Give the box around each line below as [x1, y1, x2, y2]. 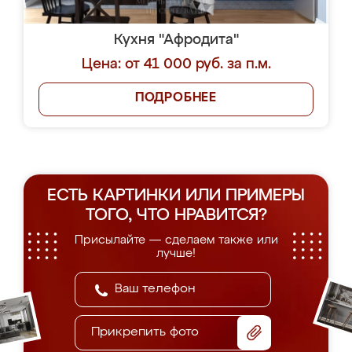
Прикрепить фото [91, 326, 199, 339]
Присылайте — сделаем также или [74, 234, 278, 246]
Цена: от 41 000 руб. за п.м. [81, 57, 271, 71]
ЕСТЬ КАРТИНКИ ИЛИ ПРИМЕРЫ [47, 188, 305, 204]
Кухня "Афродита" [113, 33, 239, 47]
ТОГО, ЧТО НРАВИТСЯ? [85, 207, 267, 224]
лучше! [156, 247, 196, 259]
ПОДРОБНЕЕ [134, 92, 218, 104]
